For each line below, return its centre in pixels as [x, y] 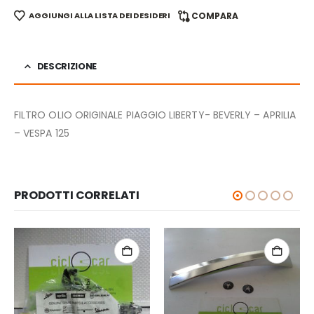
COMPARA [215, 16]
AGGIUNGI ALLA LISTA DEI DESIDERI [100, 16]
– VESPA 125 [42, 134]
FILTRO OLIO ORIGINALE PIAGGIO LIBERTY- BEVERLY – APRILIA [155, 115]
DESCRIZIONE [67, 67]
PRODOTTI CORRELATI [77, 196]
